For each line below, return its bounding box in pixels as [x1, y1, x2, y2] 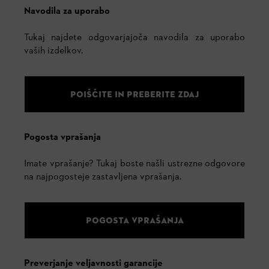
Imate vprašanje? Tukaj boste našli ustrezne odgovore [24, 157, 245, 171]
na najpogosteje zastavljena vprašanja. [24, 171, 181, 184]
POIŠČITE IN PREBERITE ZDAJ [70, 88, 199, 100]
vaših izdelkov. [24, 44, 83, 58]
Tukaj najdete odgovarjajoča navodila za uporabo [24, 31, 245, 45]
